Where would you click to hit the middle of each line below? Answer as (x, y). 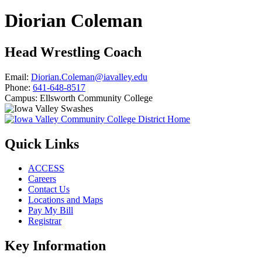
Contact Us (49, 189)
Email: (17, 77)
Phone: (18, 87)
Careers (42, 179)
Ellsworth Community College (96, 98)
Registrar (45, 221)
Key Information (55, 246)
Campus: (21, 98)
